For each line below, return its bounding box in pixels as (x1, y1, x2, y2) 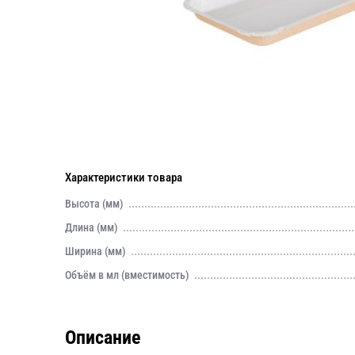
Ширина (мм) (65, 245, 126, 258)
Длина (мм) (65, 221, 118, 234)
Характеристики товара (65, 170, 182, 185)
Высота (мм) (65, 197, 124, 210)
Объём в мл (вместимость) (65, 269, 189, 281)
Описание (65, 326, 140, 349)
